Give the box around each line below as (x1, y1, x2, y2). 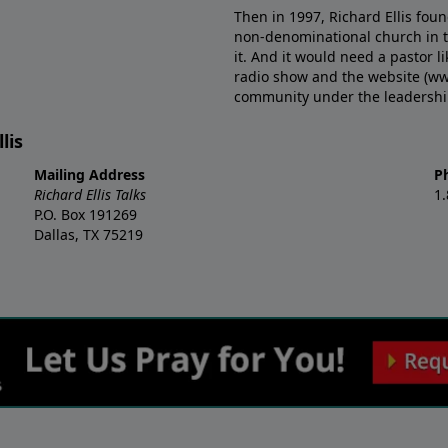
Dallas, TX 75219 (34, 225, 143, 245)
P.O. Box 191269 (34, 205, 137, 225)
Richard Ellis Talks (34, 185, 146, 205)
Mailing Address (34, 165, 145, 185)
